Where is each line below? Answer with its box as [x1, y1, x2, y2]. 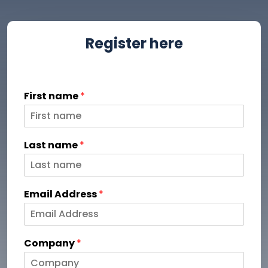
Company [24, 236, 77, 250]
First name [24, 89, 80, 103]
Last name [24, 138, 80, 152]
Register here [85, 33, 183, 53]
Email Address [24, 187, 99, 201]
